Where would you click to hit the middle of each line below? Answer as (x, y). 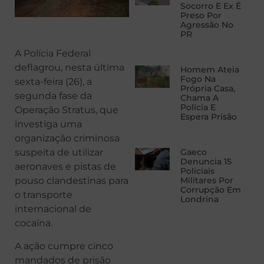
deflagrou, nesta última (70, 68)
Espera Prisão (208, 117)
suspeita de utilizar (59, 153)
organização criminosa (67, 138)
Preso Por (201, 16)
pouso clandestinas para (72, 181)
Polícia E (198, 108)
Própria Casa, (207, 89)
